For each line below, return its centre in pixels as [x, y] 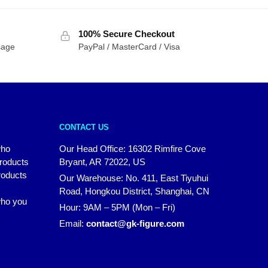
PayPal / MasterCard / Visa [129, 46]
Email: [72, 224]
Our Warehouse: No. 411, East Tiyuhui [133, 178]
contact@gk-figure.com [135, 224]
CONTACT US [84, 127]
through [140, 19]
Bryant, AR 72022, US [102, 162]
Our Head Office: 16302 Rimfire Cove [132, 149]
